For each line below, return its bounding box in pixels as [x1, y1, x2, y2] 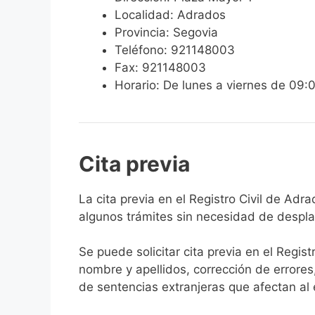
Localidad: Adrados [115, 7, 226, 22]
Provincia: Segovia [115, 25, 218, 39]
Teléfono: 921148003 [115, 42, 235, 57]
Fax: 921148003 [115, 60, 206, 75]
